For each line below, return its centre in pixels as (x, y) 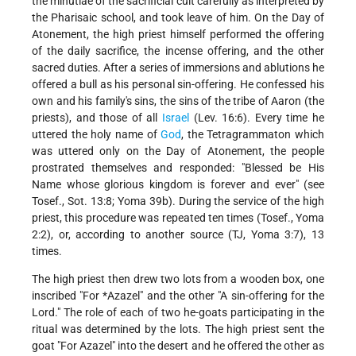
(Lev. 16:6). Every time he (257, 118)
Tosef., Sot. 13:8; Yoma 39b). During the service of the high (178, 201)
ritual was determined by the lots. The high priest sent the (178, 329)
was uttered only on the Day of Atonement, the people (178, 151)
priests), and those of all (97, 118)
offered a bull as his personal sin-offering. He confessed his (178, 85)
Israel (176, 118)
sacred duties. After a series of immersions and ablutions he (178, 68)
